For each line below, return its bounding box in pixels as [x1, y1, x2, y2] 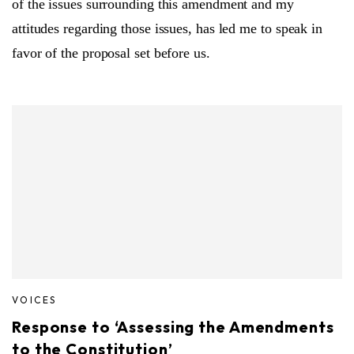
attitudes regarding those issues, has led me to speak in [12, 20, 322, 36]
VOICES [12, 293, 57, 306]
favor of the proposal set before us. [12, 44, 210, 61]
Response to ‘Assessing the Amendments [12, 316, 334, 337]
